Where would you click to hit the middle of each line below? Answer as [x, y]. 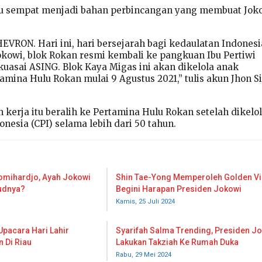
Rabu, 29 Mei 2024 [144, 255]
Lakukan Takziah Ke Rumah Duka [177, 242]
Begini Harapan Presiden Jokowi [179, 189]
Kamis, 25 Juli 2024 [145, 202]
